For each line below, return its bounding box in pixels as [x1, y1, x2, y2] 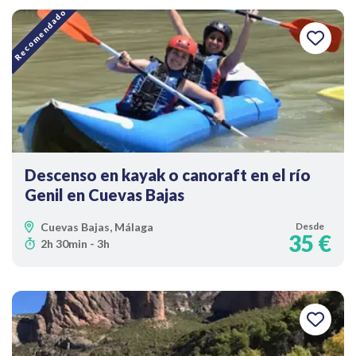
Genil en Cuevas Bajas [25, 185, 184, 204]
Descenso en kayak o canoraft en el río [25, 165, 311, 184]
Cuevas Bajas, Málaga [41, 220, 153, 234]
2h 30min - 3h [41, 237, 110, 250]
